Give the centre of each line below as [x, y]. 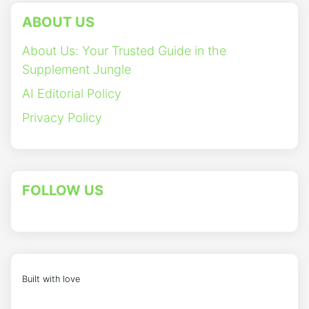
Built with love [51, 279]
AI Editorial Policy [72, 94]
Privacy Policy [62, 118]
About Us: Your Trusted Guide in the [124, 51]
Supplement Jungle [77, 70]
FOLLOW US [63, 191]
